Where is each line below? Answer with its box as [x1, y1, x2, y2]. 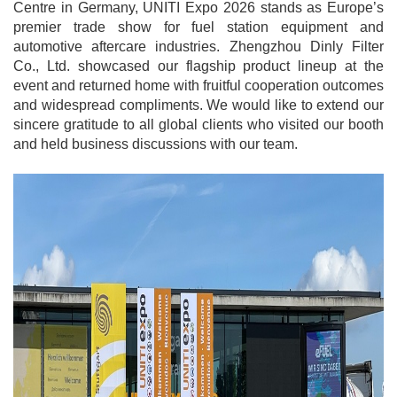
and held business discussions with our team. [13, 136, 298, 152]
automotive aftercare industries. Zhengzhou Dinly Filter [13, 39, 384, 54]
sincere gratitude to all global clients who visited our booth [13, 117, 384, 132]
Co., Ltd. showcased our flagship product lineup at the [13, 58, 384, 74]
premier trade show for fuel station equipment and [13, 19, 384, 35]
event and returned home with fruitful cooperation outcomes [13, 78, 384, 93]
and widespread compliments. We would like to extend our [13, 97, 384, 113]
